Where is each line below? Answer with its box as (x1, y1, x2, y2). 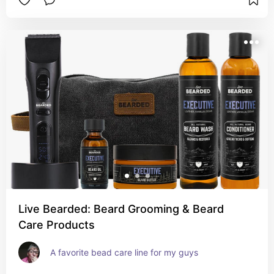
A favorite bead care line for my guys (50, 247, 198, 257)
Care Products (18, 218, 95, 231)
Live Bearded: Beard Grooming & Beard (18, 202, 224, 215)
